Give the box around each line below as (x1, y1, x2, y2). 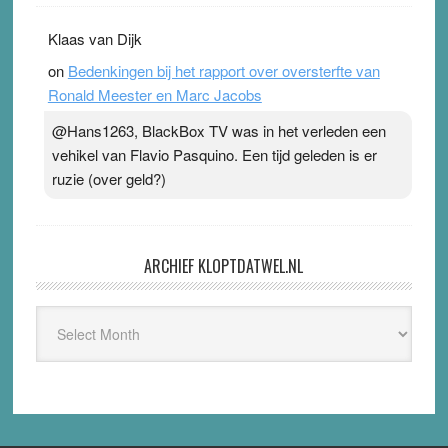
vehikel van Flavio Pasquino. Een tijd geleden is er (51, 144, 377, 166)
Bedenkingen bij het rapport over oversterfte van (67, 60, 380, 82)
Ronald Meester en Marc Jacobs (47, 84, 262, 106)
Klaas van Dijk (47, 28, 142, 50)
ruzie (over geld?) (51, 168, 166, 190)
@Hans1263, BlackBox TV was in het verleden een (51, 120, 386, 142)
